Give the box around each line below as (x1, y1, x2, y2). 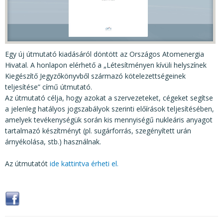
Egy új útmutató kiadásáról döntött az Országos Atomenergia (5, 49, 204, 59)
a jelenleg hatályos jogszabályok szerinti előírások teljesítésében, (5, 104, 214, 113)
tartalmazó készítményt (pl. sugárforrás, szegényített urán (5, 125, 191, 135)
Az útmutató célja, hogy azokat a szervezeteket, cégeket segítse (5, 93, 213, 103)
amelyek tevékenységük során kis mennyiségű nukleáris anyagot (5, 114, 213, 124)
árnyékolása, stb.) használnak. (5, 136, 101, 146)
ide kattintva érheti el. (48, 158, 118, 168)
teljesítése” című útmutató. (5, 82, 92, 92)
